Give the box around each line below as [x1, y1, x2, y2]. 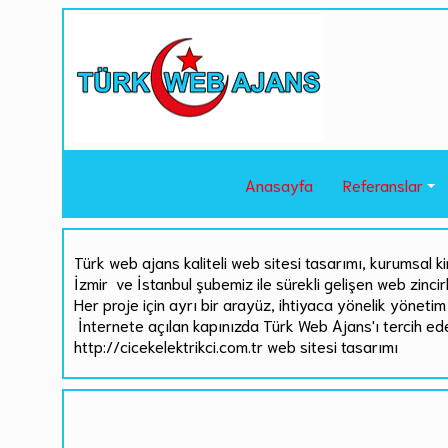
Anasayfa [245, 174, 313, 195]
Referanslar [343, 174, 423, 195]
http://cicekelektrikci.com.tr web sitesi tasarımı [74, 335, 399, 356]
